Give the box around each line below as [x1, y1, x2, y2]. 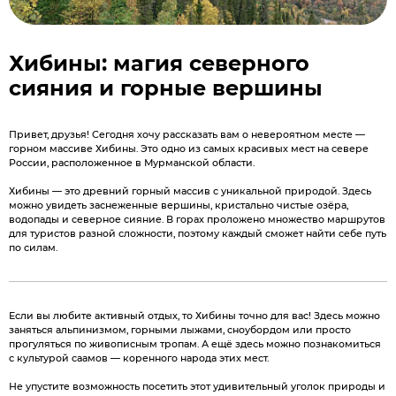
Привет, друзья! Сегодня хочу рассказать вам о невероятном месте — [9, 128, 365, 141]
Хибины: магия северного [9, 50, 309, 76]
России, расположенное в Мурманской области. [9, 156, 255, 169]
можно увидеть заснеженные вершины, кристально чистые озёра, [9, 199, 348, 211]
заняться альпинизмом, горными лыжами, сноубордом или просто [9, 324, 351, 336]
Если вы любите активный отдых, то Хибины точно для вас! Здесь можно [9, 309, 380, 322]
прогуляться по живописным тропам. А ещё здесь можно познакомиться [9, 338, 381, 350]
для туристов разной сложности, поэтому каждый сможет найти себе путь [9, 227, 386, 240]
